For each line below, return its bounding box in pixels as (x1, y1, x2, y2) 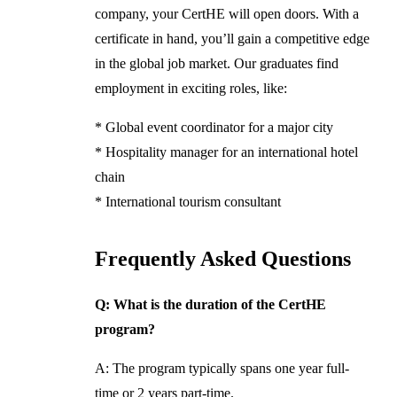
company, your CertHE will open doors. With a (94, 5, 359, 21)
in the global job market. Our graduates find (94, 55, 339, 71)
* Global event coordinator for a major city (94, 119, 333, 135)
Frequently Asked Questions (94, 246, 351, 270)
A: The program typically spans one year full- (94, 360, 349, 376)
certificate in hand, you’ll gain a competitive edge (94, 30, 370, 46)
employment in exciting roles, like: (94, 80, 287, 96)
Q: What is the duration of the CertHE (94, 296, 326, 312)
